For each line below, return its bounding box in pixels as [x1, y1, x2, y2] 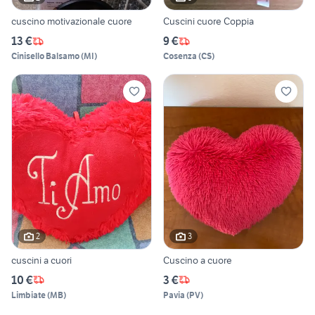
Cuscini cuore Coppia [163, 15, 254, 28]
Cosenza [163, 51, 197, 62]
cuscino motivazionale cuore [11, 15, 132, 28]
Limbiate [11, 289, 46, 300]
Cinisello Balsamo [11, 51, 79, 62]
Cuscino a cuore [163, 253, 232, 266]
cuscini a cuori [11, 253, 72, 266]
